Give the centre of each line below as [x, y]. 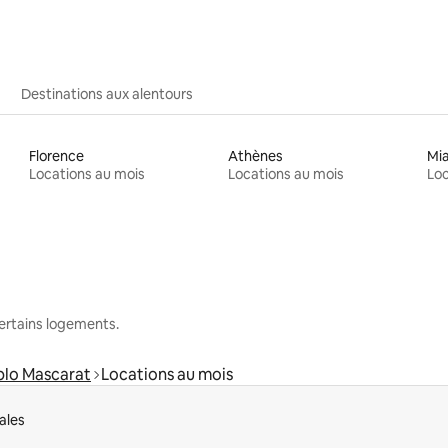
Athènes [255, 155]
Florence [57, 155]
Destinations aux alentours [107, 93]
